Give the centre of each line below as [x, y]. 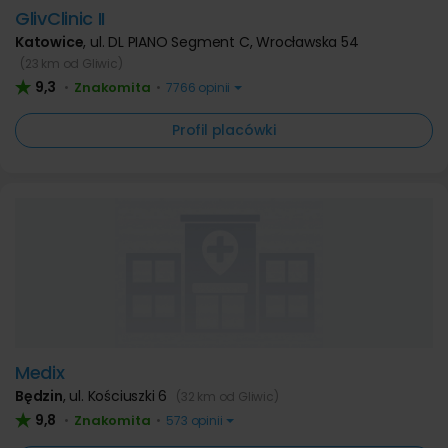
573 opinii [194, 420]
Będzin [39, 396]
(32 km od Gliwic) [227, 396]
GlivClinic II [60, 18]
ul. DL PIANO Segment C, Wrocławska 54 [224, 42]
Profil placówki [224, 130]
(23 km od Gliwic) [71, 63]
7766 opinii [198, 87]
